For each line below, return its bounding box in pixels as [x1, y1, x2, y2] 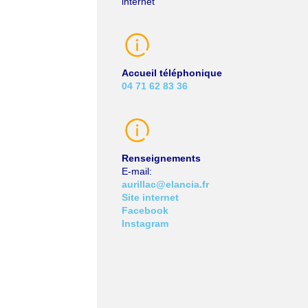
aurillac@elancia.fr [121, 178, 209, 190]
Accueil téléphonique [121, 67, 222, 79]
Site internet [121, 191, 179, 203]
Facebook [121, 204, 168, 216]
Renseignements [121, 152, 201, 164]
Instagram [121, 217, 168, 229]
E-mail [121, 165, 149, 177]
